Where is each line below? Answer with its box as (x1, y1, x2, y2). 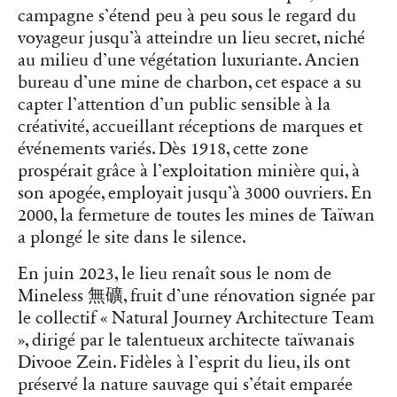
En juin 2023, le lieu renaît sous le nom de (18, 263, 331, 285)
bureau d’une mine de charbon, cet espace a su (18, 72, 362, 94)
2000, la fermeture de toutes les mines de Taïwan (18, 205, 375, 227)
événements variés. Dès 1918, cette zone (18, 138, 308, 160)
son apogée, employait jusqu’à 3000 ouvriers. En (18, 183, 372, 205)
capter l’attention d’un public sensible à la (18, 94, 331, 116)
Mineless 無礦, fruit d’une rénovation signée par (18, 285, 375, 307)
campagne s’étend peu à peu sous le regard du (18, 5, 356, 27)
